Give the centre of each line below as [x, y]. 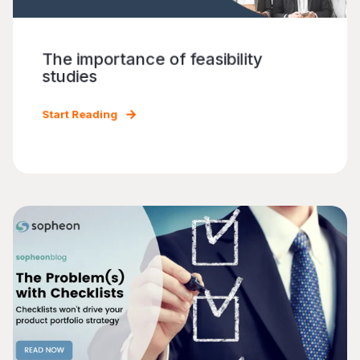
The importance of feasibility [153, 59]
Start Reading [80, 114]
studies [70, 76]
